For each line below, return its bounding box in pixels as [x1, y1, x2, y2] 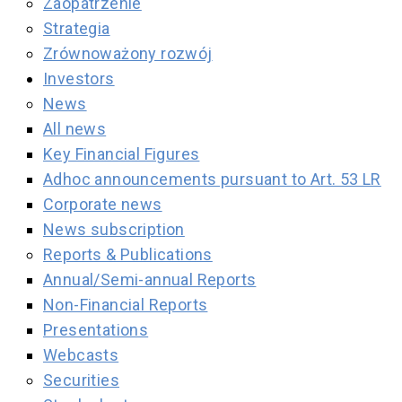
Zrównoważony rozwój [43, 44, 213, 63]
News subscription [43, 220, 185, 239]
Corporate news [43, 195, 162, 214]
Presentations [43, 320, 149, 339]
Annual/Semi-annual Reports [43, 270, 257, 289]
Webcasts [43, 345, 119, 364]
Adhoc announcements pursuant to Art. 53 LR [43, 170, 381, 188]
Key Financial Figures [43, 144, 200, 163]
